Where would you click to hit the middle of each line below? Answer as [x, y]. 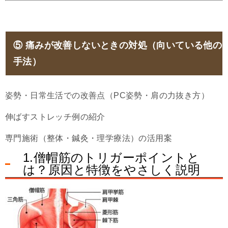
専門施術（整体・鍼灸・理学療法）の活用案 [89, 138]
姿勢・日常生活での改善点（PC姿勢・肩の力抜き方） [107, 96]
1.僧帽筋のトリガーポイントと [111, 158]
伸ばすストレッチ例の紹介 [55, 117]
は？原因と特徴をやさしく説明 [112, 170]
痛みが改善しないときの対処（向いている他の [124, 46]
